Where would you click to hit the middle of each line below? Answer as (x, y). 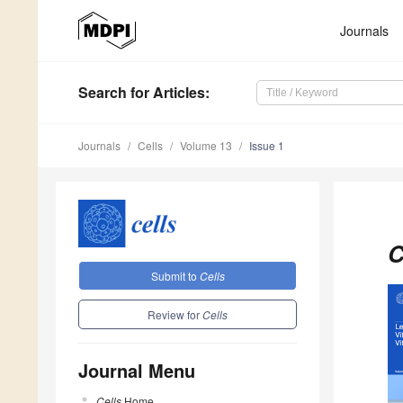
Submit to (175, 275)
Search (103, 93)
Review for (175, 314)
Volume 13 (206, 146)
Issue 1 (267, 146)
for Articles (166, 93)
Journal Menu (137, 370)
